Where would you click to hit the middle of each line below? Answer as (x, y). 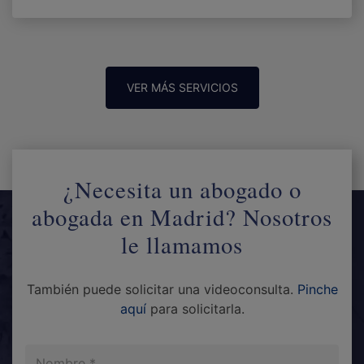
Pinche (317, 290)
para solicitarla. (195, 309)
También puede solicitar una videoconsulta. (162, 290)
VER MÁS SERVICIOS (182, 88)
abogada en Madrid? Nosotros (182, 217)
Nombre (50, 354)
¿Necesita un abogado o (182, 190)
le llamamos (182, 245)
